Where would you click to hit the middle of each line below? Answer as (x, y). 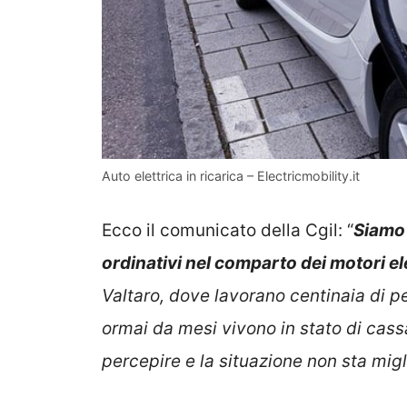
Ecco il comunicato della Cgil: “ (228, 230)
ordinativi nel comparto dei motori (243, 263)
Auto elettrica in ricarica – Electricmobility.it (231, 176)
